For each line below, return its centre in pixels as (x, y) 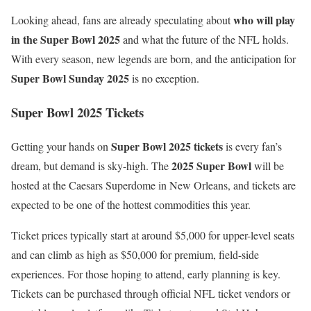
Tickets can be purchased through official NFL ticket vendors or (151, 293)
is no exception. (164, 78)
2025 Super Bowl (211, 165)
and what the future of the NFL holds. (204, 40)
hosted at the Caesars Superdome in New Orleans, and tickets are (153, 185)
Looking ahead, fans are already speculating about (122, 20)
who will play (264, 20)
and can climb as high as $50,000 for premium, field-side (135, 254)
